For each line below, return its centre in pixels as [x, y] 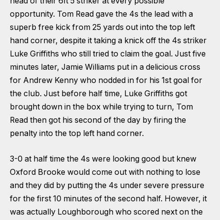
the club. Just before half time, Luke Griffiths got [98, 94]
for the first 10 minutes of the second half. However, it [108, 198]
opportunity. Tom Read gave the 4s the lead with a [101, 14]
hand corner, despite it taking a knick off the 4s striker [108, 41]
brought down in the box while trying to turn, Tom [101, 107]
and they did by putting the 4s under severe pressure [107, 185]
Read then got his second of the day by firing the [98, 120]
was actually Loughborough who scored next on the [106, 212]
